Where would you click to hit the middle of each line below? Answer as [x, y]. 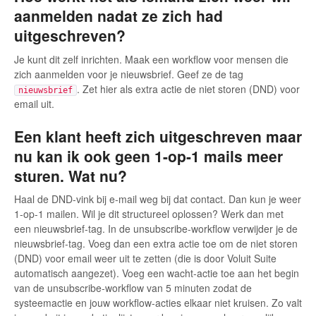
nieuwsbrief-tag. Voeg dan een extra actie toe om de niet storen [156, 244]
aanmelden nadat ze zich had [119, 16]
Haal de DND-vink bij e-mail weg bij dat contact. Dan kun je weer [158, 199]
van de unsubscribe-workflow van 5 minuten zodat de [133, 288]
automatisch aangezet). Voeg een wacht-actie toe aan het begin [157, 273]
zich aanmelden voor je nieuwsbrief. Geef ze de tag [129, 74]
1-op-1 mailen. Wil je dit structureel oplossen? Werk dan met [149, 214]
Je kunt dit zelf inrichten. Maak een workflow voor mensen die [151, 59]
